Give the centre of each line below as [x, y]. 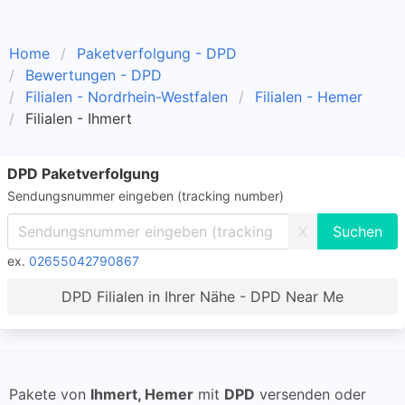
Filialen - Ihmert [79, 118]
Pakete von [50, 394]
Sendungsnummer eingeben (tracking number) [146, 196]
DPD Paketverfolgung [83, 174]
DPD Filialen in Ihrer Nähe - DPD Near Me [202, 297]
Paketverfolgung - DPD [157, 53]
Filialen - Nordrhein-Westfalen [127, 97]
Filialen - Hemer [309, 97]
